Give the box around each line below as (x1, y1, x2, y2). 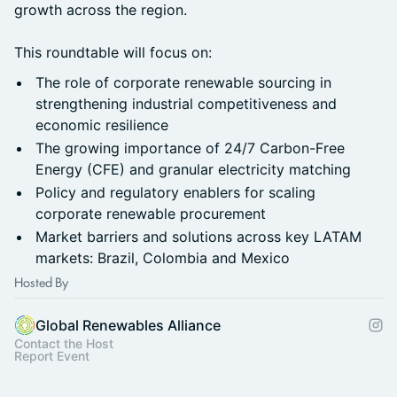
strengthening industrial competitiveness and (35, 95, 337, 113)
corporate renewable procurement (35, 205, 270, 222)
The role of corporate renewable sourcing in (35, 74, 331, 91)
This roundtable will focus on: (14, 43, 212, 61)
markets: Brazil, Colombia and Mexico (35, 249, 290, 267)
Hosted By (14, 272, 68, 291)
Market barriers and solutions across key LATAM (35, 228, 362, 245)
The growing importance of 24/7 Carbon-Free (35, 139, 345, 157)
